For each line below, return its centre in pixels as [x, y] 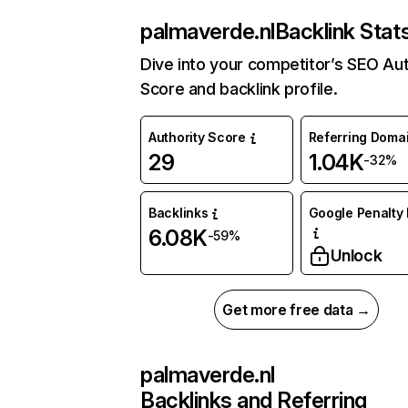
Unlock [356, 256]
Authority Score [197, 138]
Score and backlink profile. [239, 89]
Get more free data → [296, 310]
